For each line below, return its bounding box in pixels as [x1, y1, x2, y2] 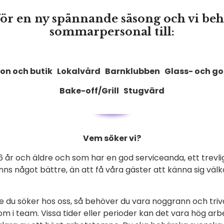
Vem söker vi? [83, 132, 141, 144]
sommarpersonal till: [49, 25, 174, 38]
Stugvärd [123, 85, 164, 96]
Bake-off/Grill [59, 85, 123, 96]
